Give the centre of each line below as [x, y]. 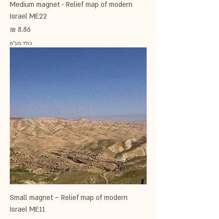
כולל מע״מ [21, 44]
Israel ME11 [27, 209]
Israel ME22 [28, 16]
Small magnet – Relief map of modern [69, 198]
